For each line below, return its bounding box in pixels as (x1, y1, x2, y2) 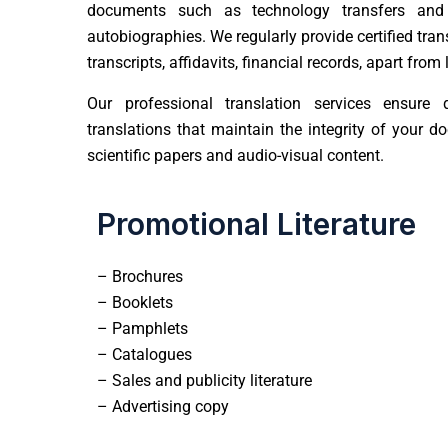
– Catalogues (97, 344, 192, 364)
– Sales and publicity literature (97, 370, 312, 390)
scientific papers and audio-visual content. (87, 145, 384, 165)
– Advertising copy (97, 396, 229, 416)
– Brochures (97, 266, 183, 286)
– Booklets (97, 292, 173, 312)
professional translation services (124, 93, 371, 113)
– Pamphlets (97, 318, 188, 338)
